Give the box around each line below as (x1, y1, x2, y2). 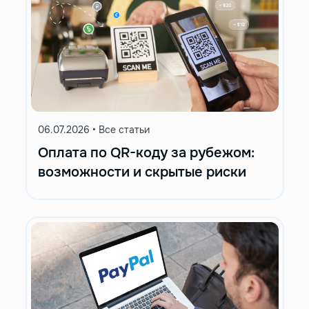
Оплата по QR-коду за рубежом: (37, 143, 255, 161)
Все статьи (95, 123, 150, 136)
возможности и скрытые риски (37, 163, 246, 181)
